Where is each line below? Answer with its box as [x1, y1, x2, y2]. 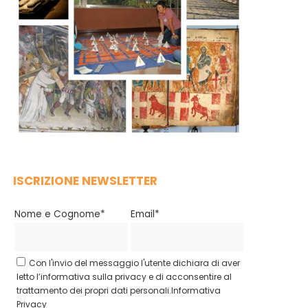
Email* [130, 207, 159, 221]
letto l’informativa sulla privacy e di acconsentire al [16, 270, 232, 283]
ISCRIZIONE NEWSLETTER [13, 172, 158, 189]
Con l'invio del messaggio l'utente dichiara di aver [29, 256, 241, 269]
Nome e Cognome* [14, 207, 106, 221]
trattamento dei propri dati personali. [16, 284, 172, 296]
